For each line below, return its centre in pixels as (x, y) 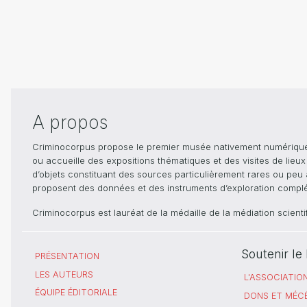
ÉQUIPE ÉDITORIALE (76, 293)
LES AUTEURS (64, 274)
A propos (70, 123)
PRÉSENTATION (67, 256)
